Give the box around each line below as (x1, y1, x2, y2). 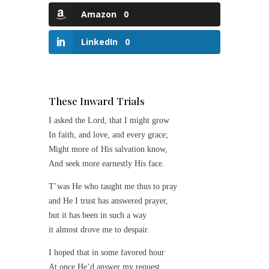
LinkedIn (80, 36, 118, 48)
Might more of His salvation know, (48, 145, 168, 154)
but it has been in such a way (48, 211, 147, 220)
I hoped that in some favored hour (48, 248, 165, 258)
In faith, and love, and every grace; (48, 130, 168, 140)
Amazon (80, 8, 116, 20)
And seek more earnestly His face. (48, 159, 165, 169)
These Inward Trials (48, 94, 145, 108)
